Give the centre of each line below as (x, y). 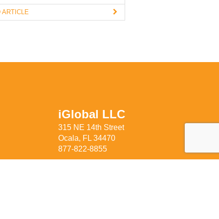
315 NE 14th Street (91, 127)
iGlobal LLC (92, 114)
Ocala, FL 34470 (87, 138)
